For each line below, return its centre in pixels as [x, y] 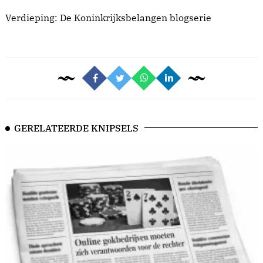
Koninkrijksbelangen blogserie [143, 18]
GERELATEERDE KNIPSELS [76, 128]
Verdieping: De [40, 18]
